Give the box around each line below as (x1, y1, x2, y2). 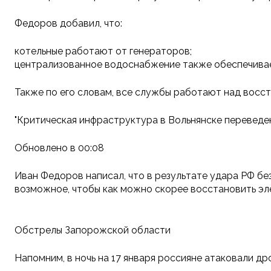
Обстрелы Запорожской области (15, 224, 171, 237)
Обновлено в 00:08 (15, 142, 104, 154)
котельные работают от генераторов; (15, 45, 192, 57)
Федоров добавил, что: (15, 18, 122, 30)
